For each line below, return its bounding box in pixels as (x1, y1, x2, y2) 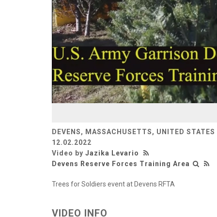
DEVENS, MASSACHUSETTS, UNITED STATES (52, 127, 215, 136)
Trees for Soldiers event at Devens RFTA (52, 180, 175, 188)
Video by (52, 149, 85, 157)
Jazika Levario (85, 149, 139, 157)
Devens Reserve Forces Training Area (52, 159, 190, 168)
